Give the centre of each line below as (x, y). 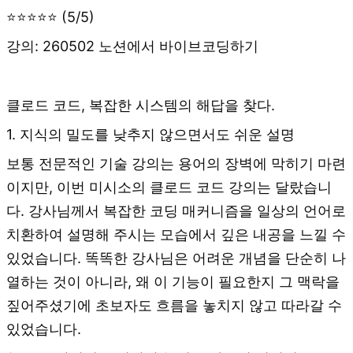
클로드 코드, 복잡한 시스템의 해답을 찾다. (141, 105)
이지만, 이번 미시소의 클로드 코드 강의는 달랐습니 (169, 187)
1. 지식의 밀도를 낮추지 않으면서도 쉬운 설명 (150, 134)
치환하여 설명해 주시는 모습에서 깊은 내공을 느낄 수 (176, 234)
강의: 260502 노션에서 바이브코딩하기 (132, 46)
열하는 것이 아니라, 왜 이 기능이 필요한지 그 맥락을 (173, 282)
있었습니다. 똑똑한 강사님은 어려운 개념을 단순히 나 (176, 258)
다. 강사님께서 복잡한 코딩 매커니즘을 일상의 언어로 (176, 211)
